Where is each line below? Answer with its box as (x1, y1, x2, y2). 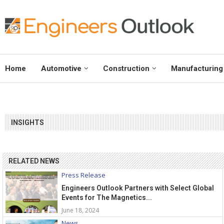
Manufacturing (171, 64, 223, 73)
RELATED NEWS (8, 157, 59, 165)
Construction (103, 64, 149, 73)
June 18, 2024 (61, 206, 99, 215)
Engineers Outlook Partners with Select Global (61, 184, 214, 192)
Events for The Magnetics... (61, 193, 152, 202)
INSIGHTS (11, 118, 44, 127)
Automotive (41, 64, 81, 73)
